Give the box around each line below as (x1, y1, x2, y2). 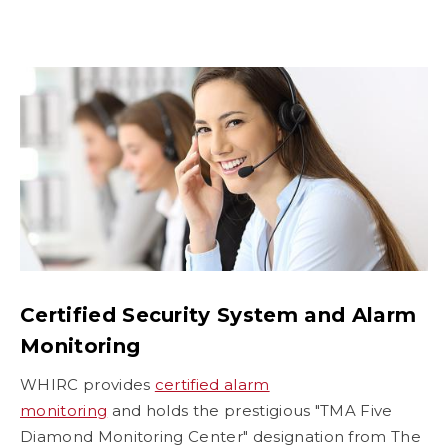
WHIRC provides (20, 375, 155, 395)
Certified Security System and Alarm (20, 303, 417, 328)
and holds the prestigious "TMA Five (107, 401, 393, 421)
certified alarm (154, 375, 270, 395)
